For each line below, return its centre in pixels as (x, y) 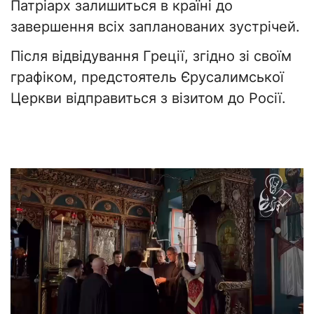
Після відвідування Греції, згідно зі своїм (151, 56)
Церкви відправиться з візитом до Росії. (148, 98)
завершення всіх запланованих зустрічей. (155, 27)
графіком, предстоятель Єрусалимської (147, 77)
